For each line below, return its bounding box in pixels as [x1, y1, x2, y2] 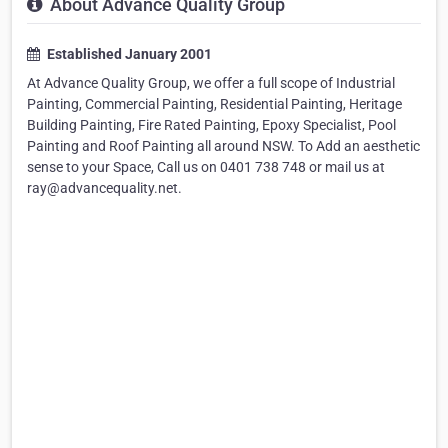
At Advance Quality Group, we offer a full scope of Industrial [27, 75, 395, 92]
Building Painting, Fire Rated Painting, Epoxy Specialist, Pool [27, 117, 396, 134]
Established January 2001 [44, 46, 212, 63]
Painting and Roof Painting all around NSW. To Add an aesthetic [27, 138, 420, 155]
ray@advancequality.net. [27, 180, 182, 197]
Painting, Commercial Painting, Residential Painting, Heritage [27, 96, 402, 113]
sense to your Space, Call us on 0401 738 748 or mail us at [27, 159, 385, 176]
